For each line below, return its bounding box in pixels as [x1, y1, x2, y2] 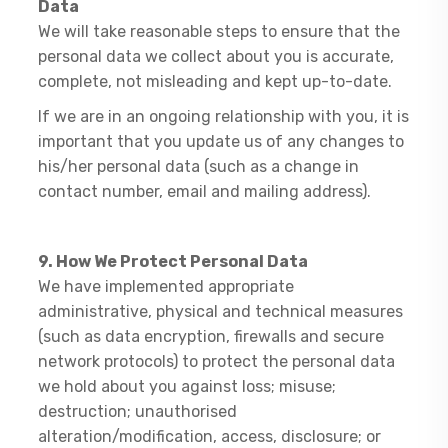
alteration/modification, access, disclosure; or [38, 427, 382, 446]
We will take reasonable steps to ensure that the [38, 22, 401, 41]
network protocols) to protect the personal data [38, 352, 396, 371]
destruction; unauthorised [38, 402, 238, 421]
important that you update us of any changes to [38, 132, 405, 151]
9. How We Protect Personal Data [38, 252, 309, 271]
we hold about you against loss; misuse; [38, 377, 337, 396]
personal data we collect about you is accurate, [38, 47, 395, 66]
